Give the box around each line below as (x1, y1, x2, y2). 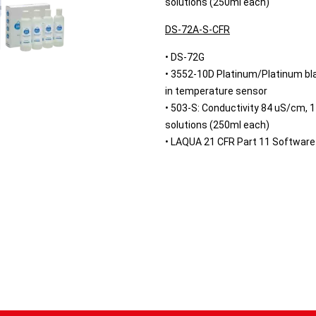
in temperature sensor (165, 85, 267, 97)
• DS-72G (165, 51, 205, 63)
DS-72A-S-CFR (165, 24, 230, 35)
